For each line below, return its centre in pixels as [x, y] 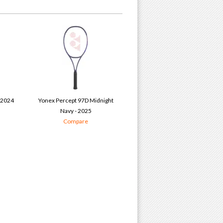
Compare [76, 121]
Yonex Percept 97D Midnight [76, 101]
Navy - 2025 [76, 111]
